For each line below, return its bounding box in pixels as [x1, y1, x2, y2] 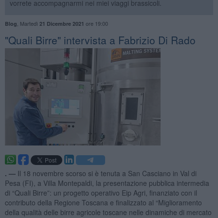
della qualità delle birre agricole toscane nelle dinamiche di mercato [4, 207, 212, 217]
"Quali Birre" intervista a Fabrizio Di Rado [4, 32, 196, 47]
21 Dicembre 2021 [39, 19, 84, 27]
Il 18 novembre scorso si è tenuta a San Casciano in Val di [17, 168, 197, 178]
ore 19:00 [84, 19, 108, 27]
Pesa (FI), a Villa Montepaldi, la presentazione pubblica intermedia [4, 178, 209, 188]
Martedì [19, 19, 39, 27]
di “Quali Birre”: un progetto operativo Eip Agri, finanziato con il [4, 187, 197, 198]
